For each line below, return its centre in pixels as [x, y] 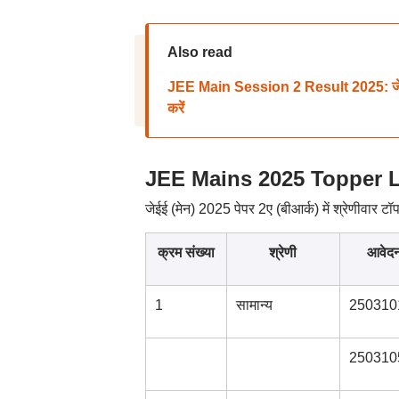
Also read [199, 52]
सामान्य [254, 305]
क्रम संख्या [186, 252]
